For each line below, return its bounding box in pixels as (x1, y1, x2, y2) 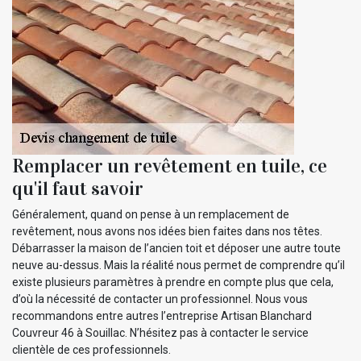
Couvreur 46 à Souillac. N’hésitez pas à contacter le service (12, 326, 309, 339)
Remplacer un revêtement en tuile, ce (12, 153, 327, 178)
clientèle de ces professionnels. (12, 342, 171, 356)
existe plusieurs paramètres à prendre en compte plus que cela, (12, 275, 334, 288)
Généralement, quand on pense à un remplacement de (12, 207, 289, 221)
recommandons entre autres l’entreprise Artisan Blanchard (12, 309, 312, 322)
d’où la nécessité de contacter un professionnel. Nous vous (12, 292, 308, 305)
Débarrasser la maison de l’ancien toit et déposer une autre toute (12, 241, 341, 255)
